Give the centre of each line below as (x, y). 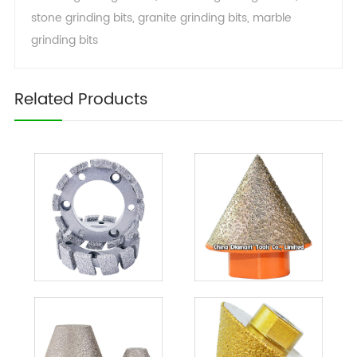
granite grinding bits (192, 18)
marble (272, 18)
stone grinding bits (81, 18)
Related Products (81, 100)
